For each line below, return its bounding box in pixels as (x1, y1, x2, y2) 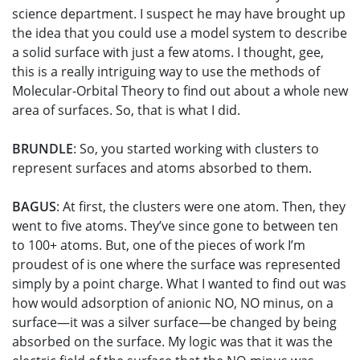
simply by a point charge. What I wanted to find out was (12, 275, 346, 293)
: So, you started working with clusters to (73, 140, 319, 158)
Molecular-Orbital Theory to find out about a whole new (12, 82, 348, 100)
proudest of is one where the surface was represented (12, 256, 341, 274)
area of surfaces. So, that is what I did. (12, 101, 240, 120)
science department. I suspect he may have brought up (12, 5, 346, 23)
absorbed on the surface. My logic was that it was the (12, 333, 333, 351)
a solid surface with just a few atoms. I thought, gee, (12, 43, 324, 62)
